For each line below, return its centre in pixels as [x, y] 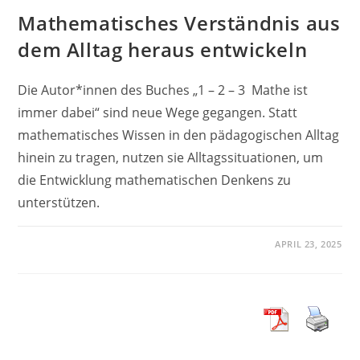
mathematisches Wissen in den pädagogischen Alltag [179, 135]
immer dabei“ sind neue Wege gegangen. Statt [158, 112]
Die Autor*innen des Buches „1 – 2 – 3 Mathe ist [163, 90]
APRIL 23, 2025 [309, 243]
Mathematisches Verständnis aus [179, 22]
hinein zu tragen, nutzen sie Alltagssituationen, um [171, 157]
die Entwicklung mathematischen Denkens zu [155, 180]
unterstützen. [59, 202]
